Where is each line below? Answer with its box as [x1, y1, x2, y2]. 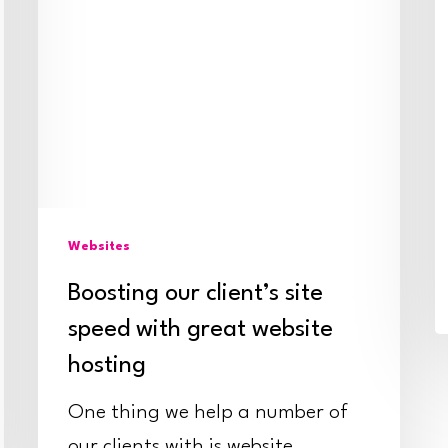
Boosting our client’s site [68, 281, 323, 306]
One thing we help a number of [68, 402, 348, 423]
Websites [68, 239, 130, 253]
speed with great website [68, 317, 333, 342]
